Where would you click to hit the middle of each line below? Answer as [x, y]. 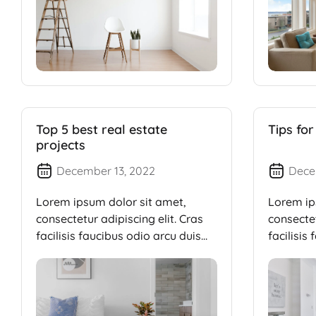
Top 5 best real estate [102, 130]
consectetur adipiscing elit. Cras [120, 219]
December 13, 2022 [106, 171]
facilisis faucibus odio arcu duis [119, 236]
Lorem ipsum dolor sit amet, [111, 202]
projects [61, 145]
